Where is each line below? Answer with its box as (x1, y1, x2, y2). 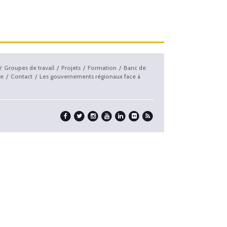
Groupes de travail (4, 64, 54, 72)
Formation (87, 64, 117, 72)
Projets (61, 64, 81, 72)
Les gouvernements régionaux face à (39, 72, 140, 81)
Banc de (123, 64, 146, 72)
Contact (10, 72, 32, 81)
